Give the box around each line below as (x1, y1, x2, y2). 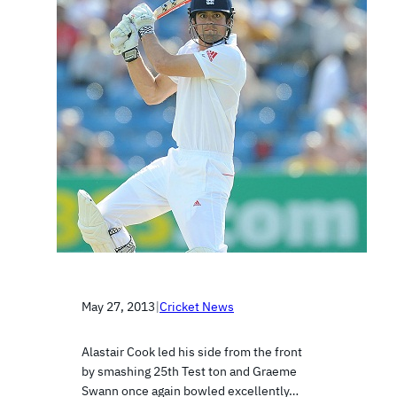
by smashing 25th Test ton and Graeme (82, 363, 297, 380)
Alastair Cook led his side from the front (82, 344, 302, 361)
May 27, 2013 (82, 298, 155, 315)
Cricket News (160, 298, 234, 315)
